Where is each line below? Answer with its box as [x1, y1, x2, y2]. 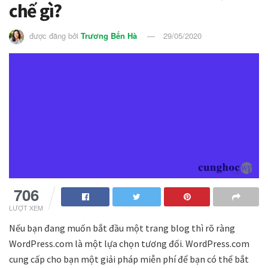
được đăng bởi [29, 30, 78, 42]
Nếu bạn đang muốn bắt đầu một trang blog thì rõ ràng [9, 222, 235, 234]
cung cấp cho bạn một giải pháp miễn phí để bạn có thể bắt [9, 253, 249, 266]
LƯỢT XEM [9, 203, 43, 213]
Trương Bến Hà [81, 30, 137, 42]
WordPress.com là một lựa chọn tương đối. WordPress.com [9, 237, 249, 250]
